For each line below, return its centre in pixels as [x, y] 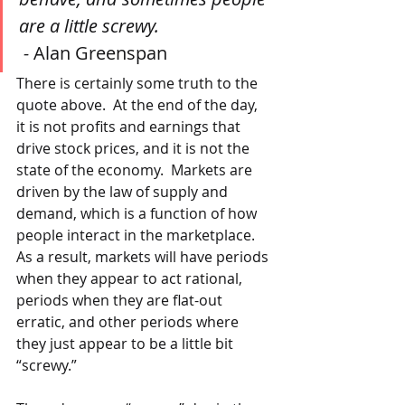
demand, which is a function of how [138, 213]
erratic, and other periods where [129, 322]
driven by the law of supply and [124, 192]
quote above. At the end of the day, [139, 105]
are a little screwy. [89, 26]
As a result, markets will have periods [144, 257]
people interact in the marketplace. [139, 235]
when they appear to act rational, [131, 278]
